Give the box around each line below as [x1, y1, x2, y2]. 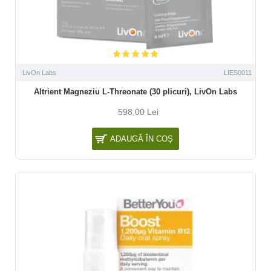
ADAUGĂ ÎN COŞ [109, 134, 173, 143]
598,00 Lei [118, 106, 159, 117]
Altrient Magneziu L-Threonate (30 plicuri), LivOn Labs [33, 87, 237, 96]
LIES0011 [223, 68, 252, 76]
